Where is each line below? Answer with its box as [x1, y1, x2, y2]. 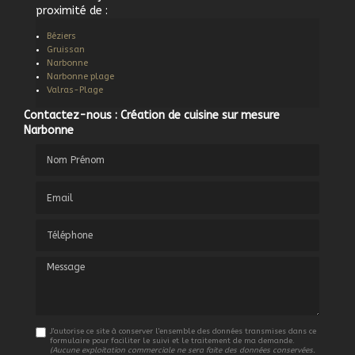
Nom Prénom [35, 144, 103, 158]
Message [35, 256, 80, 270]
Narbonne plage [47, 71, 114, 82]
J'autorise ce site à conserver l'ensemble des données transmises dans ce [50, 326, 317, 336]
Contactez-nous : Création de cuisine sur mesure [24, 108, 280, 122]
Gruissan [47, 44, 85, 55]
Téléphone [35, 219, 91, 233]
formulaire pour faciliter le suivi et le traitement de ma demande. [50, 335, 296, 345]
